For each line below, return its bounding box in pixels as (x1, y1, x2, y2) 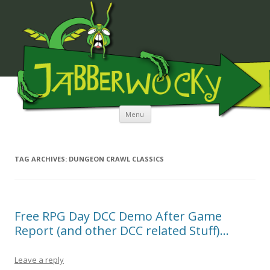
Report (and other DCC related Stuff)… (14, 222, 229, 239)
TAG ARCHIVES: (14, 154, 69, 164)
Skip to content (151, 104, 210, 116)
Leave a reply (14, 254, 64, 266)
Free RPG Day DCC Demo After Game (14, 208, 222, 225)
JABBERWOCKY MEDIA (14, 93, 92, 104)
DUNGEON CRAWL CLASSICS (69, 154, 164, 164)
